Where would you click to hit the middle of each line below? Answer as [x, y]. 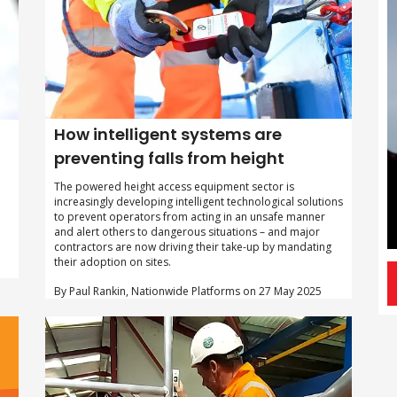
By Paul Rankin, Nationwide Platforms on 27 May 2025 [187, 291]
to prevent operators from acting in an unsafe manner [189, 216]
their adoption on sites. [112, 261]
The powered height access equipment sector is [174, 186]
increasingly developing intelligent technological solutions [198, 201]
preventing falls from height [169, 158]
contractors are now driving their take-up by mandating [192, 246]
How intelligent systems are [167, 134]
